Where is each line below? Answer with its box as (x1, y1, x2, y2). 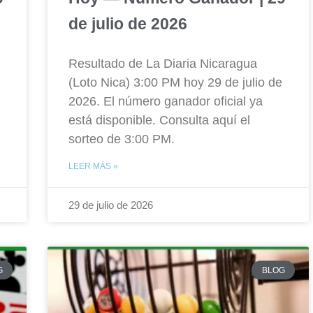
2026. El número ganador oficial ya (68, 94, 263, 109)
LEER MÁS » (68, 161, 118, 172)
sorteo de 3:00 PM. (68, 132, 175, 147)
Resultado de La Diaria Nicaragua (68, 57, 257, 71)
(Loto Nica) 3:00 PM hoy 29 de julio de (68, 75, 282, 90)
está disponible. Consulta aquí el (68, 113, 250, 128)
